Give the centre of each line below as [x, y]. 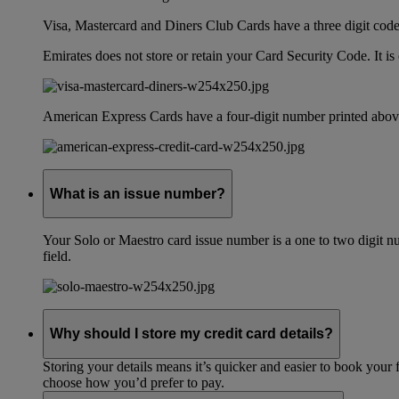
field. [57, 256]
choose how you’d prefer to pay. [134, 382]
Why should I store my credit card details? [191, 333]
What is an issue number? [138, 193]
